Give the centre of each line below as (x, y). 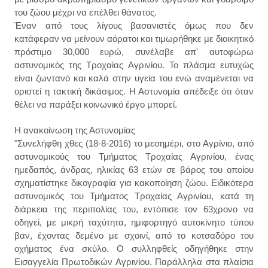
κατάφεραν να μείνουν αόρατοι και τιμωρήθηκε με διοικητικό (134, 39)
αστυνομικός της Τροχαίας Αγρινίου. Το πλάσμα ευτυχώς (134, 65)
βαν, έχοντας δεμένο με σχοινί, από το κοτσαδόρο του (134, 236)
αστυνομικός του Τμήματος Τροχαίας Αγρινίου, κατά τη (134, 196)
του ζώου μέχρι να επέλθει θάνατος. (86, 13)
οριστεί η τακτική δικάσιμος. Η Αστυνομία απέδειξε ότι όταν (134, 92)
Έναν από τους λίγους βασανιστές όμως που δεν (134, 26)
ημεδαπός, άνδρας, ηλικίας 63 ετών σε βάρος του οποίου (134, 170)
